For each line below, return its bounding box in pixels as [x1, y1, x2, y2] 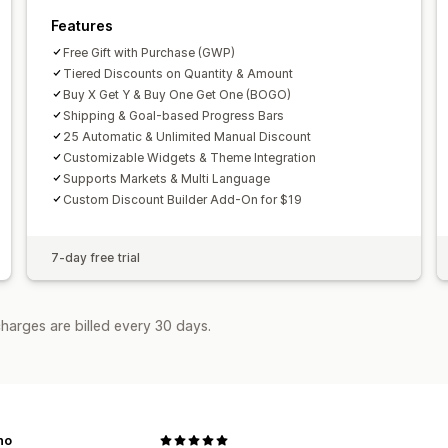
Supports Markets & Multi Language [62, 170, 270, 186]
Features [50, 16, 113, 34]
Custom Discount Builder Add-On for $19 [62, 191, 302, 207]
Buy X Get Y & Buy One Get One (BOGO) [62, 86, 291, 102]
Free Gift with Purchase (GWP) [62, 44, 235, 60]
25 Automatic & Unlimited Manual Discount [62, 128, 311, 144]
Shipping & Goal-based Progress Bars [62, 107, 284, 123]
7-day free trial [50, 249, 140, 265]
